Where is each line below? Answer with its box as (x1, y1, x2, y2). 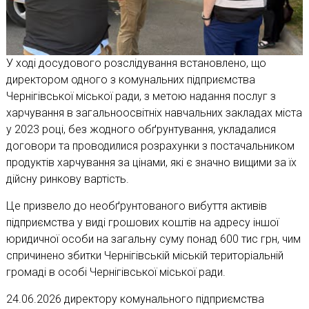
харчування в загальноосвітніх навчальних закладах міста (6, 106, 302, 120)
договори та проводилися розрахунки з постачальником (6, 139, 295, 153)
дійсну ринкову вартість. (6, 172, 129, 186)
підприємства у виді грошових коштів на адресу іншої (6, 216, 279, 230)
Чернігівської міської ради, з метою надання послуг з (6, 90, 276, 103)
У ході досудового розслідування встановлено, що (6, 57, 266, 70)
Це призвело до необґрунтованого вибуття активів (6, 199, 267, 213)
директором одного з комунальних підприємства (6, 73, 255, 87)
